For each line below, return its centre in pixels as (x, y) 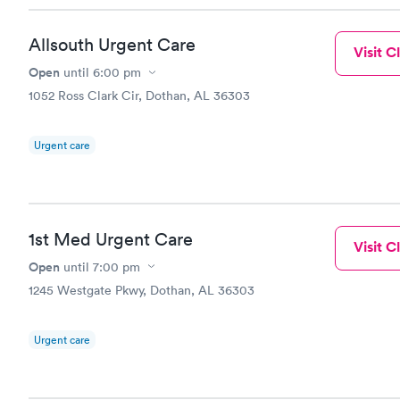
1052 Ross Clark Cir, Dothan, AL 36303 (139, 96)
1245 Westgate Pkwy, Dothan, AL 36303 (142, 290)
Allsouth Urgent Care (112, 45)
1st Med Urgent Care (111, 239)
